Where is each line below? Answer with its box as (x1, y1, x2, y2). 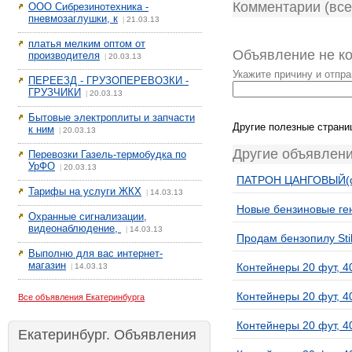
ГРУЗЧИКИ (28, 86, 81, 98)
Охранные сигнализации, (28, 211, 147, 222)
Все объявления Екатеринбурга (18, 292, 145, 302)
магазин (28, 259, 66, 271)
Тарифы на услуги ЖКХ (28, 185, 141, 197)
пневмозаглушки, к (28, 13, 118, 24)
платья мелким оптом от (28, 38, 145, 49)
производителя (28, 49, 100, 61)
